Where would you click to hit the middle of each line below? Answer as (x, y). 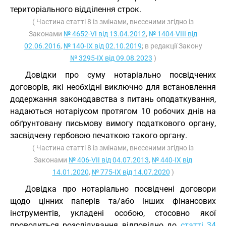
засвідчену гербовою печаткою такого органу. (99, 135)
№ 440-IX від (172, 160)
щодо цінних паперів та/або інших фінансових (113, 201)
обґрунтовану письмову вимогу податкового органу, (113, 123)
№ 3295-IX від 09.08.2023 (111, 58)
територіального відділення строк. (76, 9)
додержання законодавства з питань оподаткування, (113, 99)
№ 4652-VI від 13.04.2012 (105, 34)
